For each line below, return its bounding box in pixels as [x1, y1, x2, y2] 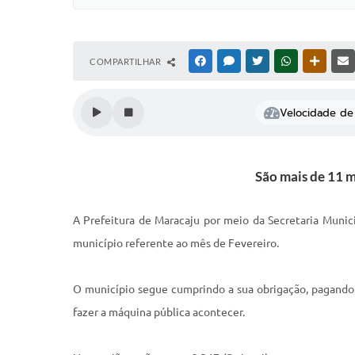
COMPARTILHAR [90, 56, 163, 67]
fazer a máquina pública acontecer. [73, 306, 245, 319]
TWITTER [265, 56, 303, 66]
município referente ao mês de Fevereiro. [73, 237, 279, 250]
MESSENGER [237, 56, 287, 66]
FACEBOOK [208, 56, 254, 66]
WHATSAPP [294, 56, 340, 66]
